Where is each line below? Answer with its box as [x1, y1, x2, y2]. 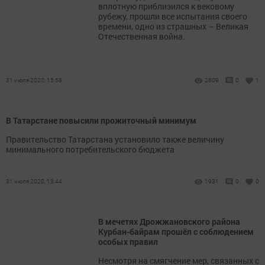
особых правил [98, 236, 158, 247]
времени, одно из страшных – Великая [98, 21, 248, 32]
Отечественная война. [98, 31, 185, 42]
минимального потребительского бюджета [6, 144, 174, 155]
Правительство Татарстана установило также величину [6, 134, 224, 145]
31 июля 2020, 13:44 [6, 177, 62, 185]
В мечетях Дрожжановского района [98, 216, 240, 227]
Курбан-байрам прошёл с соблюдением [98, 226, 254, 237]
